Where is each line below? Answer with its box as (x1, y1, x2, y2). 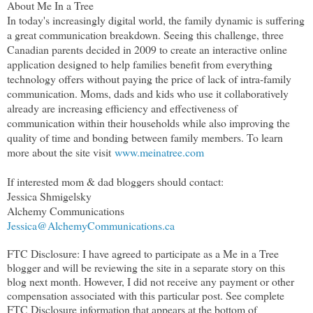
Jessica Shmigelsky (7, 188, 92, 203)
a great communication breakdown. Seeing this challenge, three (7, 27, 284, 42)
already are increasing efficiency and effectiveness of (7, 100, 238, 115)
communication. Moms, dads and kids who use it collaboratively (7, 85, 289, 101)
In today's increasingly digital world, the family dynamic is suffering (7, 12, 305, 27)
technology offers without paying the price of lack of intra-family (7, 71, 291, 86)
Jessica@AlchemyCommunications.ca (7, 217, 175, 233)
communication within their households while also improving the (7, 115, 290, 130)
